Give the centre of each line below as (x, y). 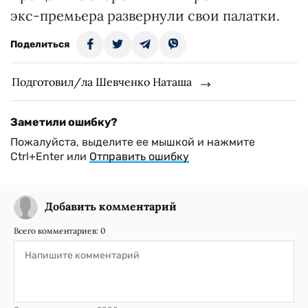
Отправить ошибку (139, 156)
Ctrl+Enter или (50, 156)
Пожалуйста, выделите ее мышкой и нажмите (133, 142)
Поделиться (40, 44)
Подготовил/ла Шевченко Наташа (102, 82)
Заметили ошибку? (64, 122)
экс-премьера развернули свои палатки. (145, 15)
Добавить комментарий (111, 206)
